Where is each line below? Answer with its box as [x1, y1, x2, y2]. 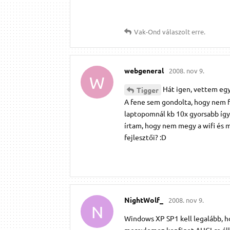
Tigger [137, 85, 159, 95]
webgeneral [124, 66, 164, 75]
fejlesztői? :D [124, 132, 166, 142]
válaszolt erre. [161, 27, 205, 36]
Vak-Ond [134, 27, 161, 36]
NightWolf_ [124, 195, 163, 205]
